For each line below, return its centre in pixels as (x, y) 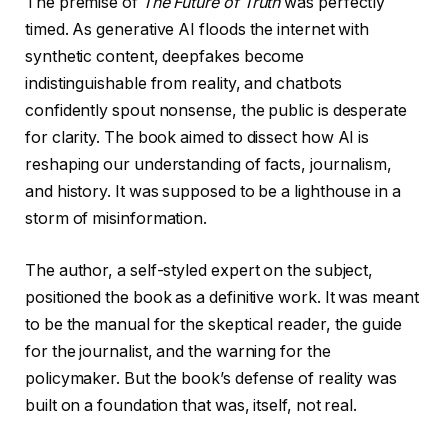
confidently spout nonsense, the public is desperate (216, 111)
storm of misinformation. (116, 219)
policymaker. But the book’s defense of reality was (211, 378)
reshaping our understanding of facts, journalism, (209, 165)
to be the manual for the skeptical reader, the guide (213, 324)
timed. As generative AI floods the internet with (197, 30)
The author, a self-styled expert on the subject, (199, 270)
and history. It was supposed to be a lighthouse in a (213, 192)
